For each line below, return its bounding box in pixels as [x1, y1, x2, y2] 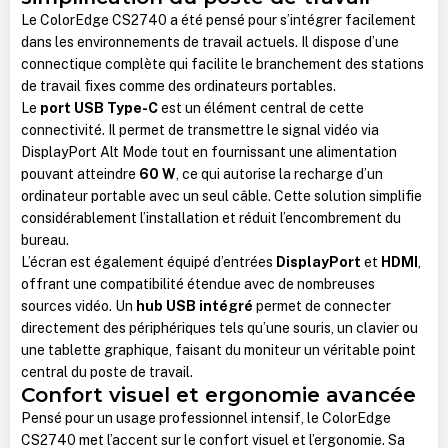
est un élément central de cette [157, 99, 364, 116]
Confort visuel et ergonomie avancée [20, 381, 416, 407]
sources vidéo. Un [20, 297, 136, 314]
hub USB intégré [135, 297, 253, 314]
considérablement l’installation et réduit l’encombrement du [20, 209, 401, 226]
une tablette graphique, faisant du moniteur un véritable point [20, 341, 416, 358]
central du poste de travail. [20, 363, 193, 380]
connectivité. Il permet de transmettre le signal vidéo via [20, 121, 379, 138]
